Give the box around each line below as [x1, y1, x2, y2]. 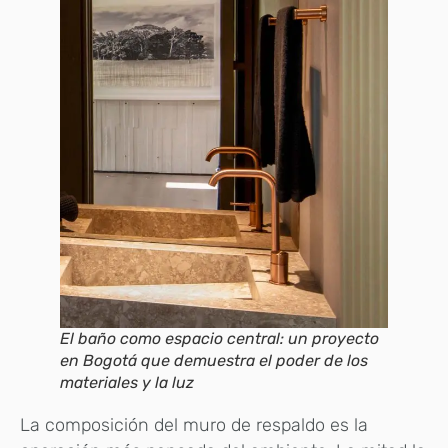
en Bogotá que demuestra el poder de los [60, 350, 368, 370]
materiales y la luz [60, 372, 194, 392]
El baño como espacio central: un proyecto [60, 328, 379, 348]
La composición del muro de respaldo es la [20, 413, 368, 436]
